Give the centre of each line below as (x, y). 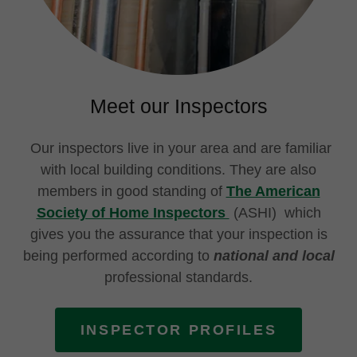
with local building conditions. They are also (178, 170)
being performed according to (118, 256)
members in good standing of (131, 191)
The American (273, 191)
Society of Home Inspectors (133, 213)
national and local (274, 256)
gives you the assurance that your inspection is (178, 234)
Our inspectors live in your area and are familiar (178, 148)
